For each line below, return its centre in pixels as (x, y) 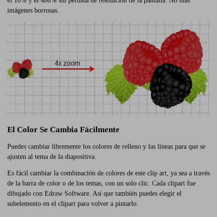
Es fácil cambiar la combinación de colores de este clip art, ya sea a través (108, 173)
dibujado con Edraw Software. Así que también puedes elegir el (94, 194)
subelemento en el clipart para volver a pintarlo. (73, 204)
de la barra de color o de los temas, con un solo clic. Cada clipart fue (101, 184)
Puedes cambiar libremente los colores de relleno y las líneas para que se (106, 147)
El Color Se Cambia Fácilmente (63, 129)
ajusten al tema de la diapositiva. (52, 157)
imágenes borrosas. (33, 11)
